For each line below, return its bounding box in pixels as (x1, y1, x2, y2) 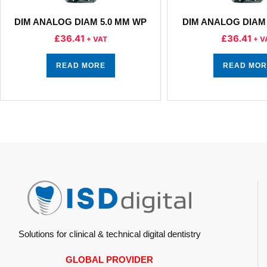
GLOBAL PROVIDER (66, 254, 154, 265)
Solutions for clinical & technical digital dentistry (18, 228, 201, 239)
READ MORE (55, 61, 105, 70)
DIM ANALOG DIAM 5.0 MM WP (14, 17, 147, 27)
